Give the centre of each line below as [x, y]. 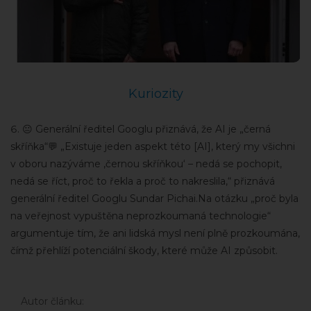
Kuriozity [155, 93]
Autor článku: [52, 301]
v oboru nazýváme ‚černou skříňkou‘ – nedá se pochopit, [146, 163]
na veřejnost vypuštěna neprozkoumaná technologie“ [141, 216]
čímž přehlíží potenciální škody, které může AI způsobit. [144, 250]
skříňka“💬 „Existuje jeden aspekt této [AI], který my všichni [153, 146]
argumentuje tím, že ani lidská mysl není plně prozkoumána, [155, 233]
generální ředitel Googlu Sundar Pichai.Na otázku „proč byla [154, 198]
